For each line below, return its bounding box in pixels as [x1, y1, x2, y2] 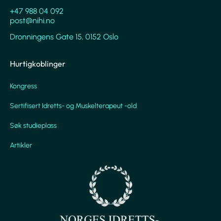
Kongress [10, 82, 37, 91]
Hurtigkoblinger [10, 59, 66, 69]
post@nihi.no [10, 15, 55, 25]
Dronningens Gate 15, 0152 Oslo [10, 32, 118, 41]
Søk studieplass [10, 121, 57, 130]
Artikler [10, 141, 32, 150]
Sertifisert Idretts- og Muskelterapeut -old [10, 102, 137, 110]
